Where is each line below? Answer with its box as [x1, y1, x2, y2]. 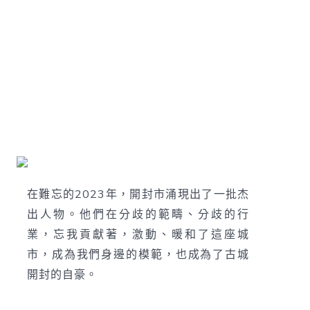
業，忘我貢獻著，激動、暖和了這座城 [26, 226, 250, 242]
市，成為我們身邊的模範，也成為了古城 [26, 246, 250, 262]
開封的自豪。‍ [26, 266, 98, 282]
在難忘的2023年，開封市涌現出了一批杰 [26, 186, 250, 202]
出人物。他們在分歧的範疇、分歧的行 [26, 206, 250, 222]
